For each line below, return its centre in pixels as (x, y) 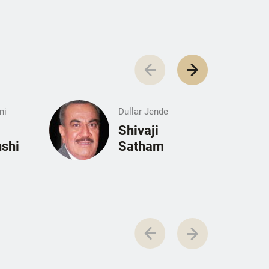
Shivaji (138, 131)
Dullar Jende (143, 112)
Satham (141, 147)
